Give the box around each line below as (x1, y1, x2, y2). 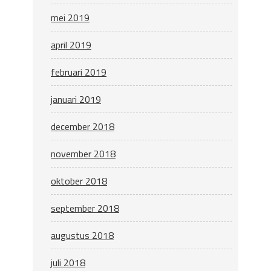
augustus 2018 (51, 227, 114, 243)
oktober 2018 (51, 173, 107, 188)
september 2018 (51, 200, 119, 215)
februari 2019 (51, 64, 106, 79)
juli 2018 (51, 255, 85, 270)
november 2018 (51, 146, 116, 161)
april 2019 (51, 37, 91, 52)
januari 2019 (51, 91, 101, 106)
